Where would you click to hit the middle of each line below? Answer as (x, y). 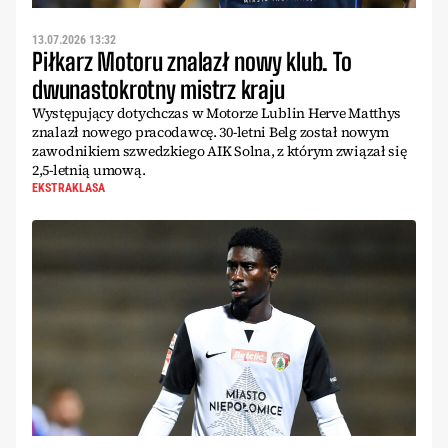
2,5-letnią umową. (89, 170)
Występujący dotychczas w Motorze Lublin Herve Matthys (217, 113)
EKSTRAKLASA (68, 188)
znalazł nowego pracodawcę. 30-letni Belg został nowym (211, 132)
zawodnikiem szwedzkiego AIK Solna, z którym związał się (219, 151)
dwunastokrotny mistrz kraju (158, 89)
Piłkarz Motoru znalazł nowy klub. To (192, 61)
